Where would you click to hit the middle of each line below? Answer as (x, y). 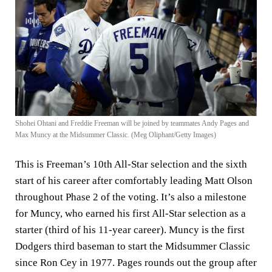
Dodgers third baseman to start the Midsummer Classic (133, 246)
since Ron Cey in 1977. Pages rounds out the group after (136, 263)
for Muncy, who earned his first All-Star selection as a (131, 214)
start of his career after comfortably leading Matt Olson (134, 181)
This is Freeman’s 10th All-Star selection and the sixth (131, 165)
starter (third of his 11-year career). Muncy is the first (130, 230)
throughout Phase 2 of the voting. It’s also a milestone (131, 197)
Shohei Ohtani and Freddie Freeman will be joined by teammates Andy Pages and (132, 124)
